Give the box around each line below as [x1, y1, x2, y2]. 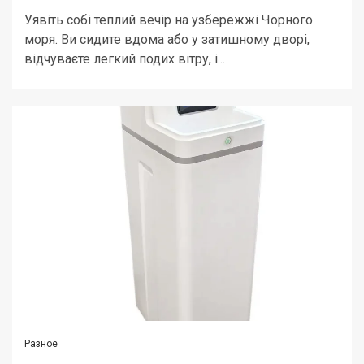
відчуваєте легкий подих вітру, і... [24, 51, 225, 67]
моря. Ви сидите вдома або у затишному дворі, [24, 32, 310, 47]
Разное [24, 338, 58, 349]
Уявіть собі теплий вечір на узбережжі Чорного [24, 12, 313, 28]
